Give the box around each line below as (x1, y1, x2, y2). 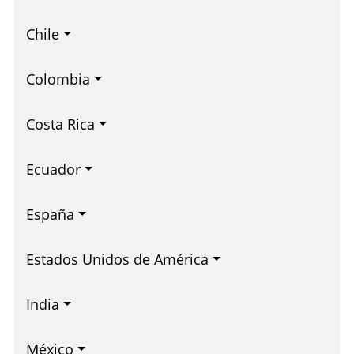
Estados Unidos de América (26, 250, 209, 269)
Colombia (26, 70, 90, 89)
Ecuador (26, 160, 81, 179)
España (26, 205, 74, 224)
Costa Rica (26, 115, 95, 134)
